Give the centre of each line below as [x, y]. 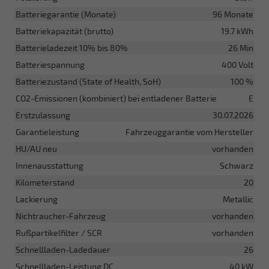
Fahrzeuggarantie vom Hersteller [189, 131]
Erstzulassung [43, 115]
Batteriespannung [50, 64]
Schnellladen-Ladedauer [63, 249]
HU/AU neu [36, 148]
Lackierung [37, 199]
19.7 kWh [237, 31]
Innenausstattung [50, 165]
